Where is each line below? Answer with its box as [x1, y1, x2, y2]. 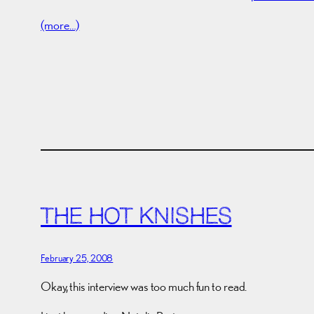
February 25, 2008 [41, 252, 114, 264]
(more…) [41, 18, 80, 33]
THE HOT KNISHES [41, 206, 232, 229]
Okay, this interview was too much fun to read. [41, 278, 247, 294]
